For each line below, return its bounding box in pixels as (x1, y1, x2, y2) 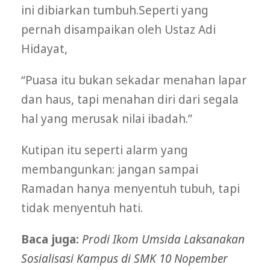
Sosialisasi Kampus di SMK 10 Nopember (21, 251, 228, 267)
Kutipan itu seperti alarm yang (21, 142, 188, 159)
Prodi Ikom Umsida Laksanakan (82, 231, 245, 248)
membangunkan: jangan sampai (21, 162, 198, 178)
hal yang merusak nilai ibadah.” (21, 111, 192, 127)
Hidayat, (21, 41, 67, 57)
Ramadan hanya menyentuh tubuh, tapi (21, 181, 240, 197)
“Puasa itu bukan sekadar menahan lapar (21, 72, 246, 89)
